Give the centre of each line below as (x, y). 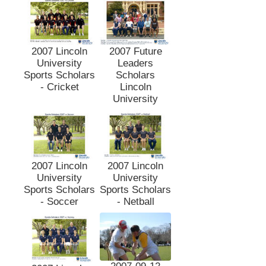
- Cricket (59, 87)
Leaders (135, 64)
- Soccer (59, 202)
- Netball (135, 202)
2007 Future (135, 52)
